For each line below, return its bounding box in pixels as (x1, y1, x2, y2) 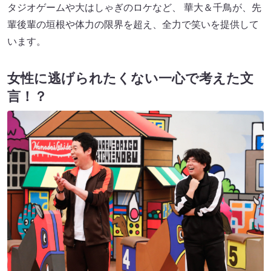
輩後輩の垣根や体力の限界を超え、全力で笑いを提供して (7, 19, 259, 30)
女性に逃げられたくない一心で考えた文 (7, 71, 253, 87)
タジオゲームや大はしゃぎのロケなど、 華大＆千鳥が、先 (7, 2, 261, 13)
